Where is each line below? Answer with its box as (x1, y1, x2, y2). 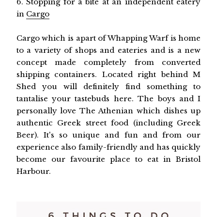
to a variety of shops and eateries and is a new (16, 45, 201, 55)
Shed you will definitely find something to (16, 81, 201, 91)
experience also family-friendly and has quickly (16, 142, 201, 152)
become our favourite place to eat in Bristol (16, 154, 201, 164)
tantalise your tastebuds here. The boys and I (16, 93, 201, 103)
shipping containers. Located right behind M (16, 69, 201, 79)
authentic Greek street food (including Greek (16, 118, 201, 127)
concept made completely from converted (16, 57, 201, 67)
